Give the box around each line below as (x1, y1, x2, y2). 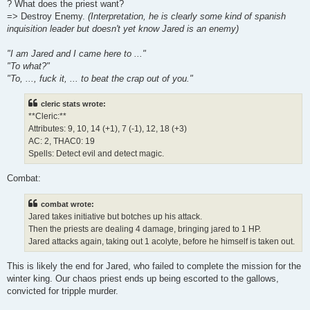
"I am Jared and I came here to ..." (7, 48, 146, 59)
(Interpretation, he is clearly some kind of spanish (88, 10, 286, 21)
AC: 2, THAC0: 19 (28, 136, 95, 146)
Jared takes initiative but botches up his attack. (28, 211, 202, 221)
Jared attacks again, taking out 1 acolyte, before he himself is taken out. (28, 236, 295, 246)
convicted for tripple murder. (7, 285, 118, 296)
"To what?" (7, 60, 50, 71)
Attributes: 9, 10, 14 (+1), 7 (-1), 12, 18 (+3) (28, 123, 187, 134)
